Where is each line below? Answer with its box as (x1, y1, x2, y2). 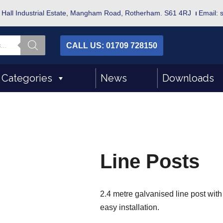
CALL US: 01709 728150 (66, 41, 157, 50)
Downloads (162, 72, 214, 84)
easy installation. (100, 203, 160, 212)
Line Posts (100, 150, 200, 172)
